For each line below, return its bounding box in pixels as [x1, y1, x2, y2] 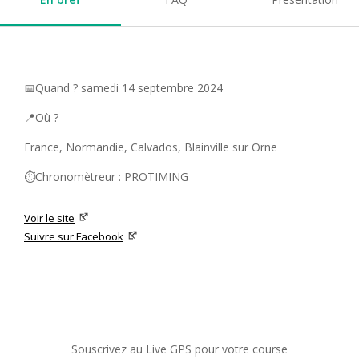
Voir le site [24, 211, 75, 226]
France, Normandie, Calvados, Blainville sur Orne [24, 139, 277, 155]
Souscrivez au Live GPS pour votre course [71, 341, 288, 357]
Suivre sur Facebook [24, 229, 123, 244]
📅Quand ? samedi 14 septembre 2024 [24, 80, 223, 96]
